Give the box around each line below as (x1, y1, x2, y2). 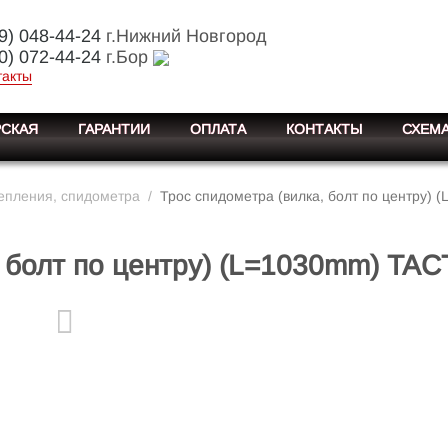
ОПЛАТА (190, 121, 246, 137)
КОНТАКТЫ (286, 121, 362, 137)
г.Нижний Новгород (100, 26, 267, 46)
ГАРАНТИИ (78, 121, 150, 137)
